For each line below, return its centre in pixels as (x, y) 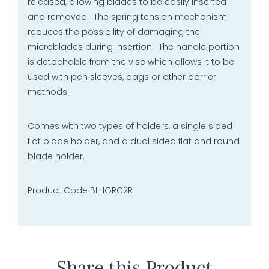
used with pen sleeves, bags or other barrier (122, 77)
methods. (48, 92)
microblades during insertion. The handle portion (133, 47)
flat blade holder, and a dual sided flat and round (133, 141)
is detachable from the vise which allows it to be (131, 62)
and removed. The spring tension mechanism (127, 17)
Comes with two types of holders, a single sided (130, 126)
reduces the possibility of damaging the (113, 32)
